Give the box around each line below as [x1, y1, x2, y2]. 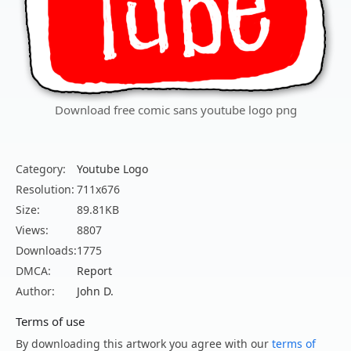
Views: [16, 223, 49, 238]
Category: [16, 161, 66, 177]
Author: [16, 284, 55, 299]
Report [77, 263, 112, 279]
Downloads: [16, 243, 77, 259]
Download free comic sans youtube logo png [54, 102, 297, 118]
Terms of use [16, 313, 85, 330]
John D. [77, 284, 114, 299]
